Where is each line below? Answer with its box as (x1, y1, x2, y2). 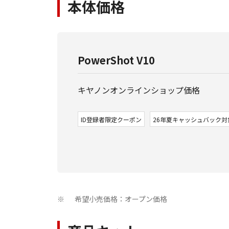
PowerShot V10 (78, 53, 155, 68)
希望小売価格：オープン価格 (75, 194, 167, 204)
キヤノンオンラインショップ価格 (78, 84, 200, 97)
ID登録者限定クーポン (81, 114, 142, 124)
